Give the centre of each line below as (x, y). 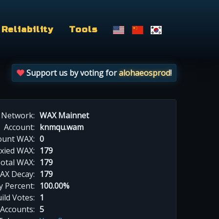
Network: (18, 115)
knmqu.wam (62, 127)
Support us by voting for (72, 73)
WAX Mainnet (64, 115)
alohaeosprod (145, 73)
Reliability (27, 29)
